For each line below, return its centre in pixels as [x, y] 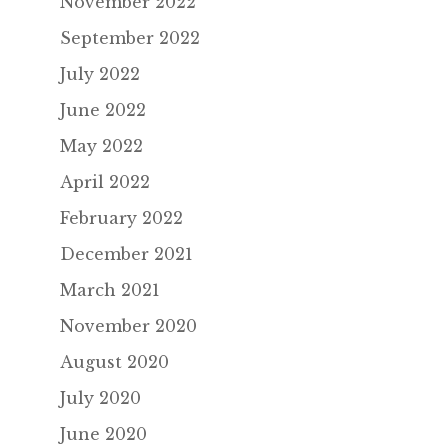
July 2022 [99, 74]
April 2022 [104, 182]
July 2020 [100, 398]
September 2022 [129, 38]
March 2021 [109, 290]
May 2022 [101, 146]
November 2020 [128, 326]
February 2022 [121, 218]
